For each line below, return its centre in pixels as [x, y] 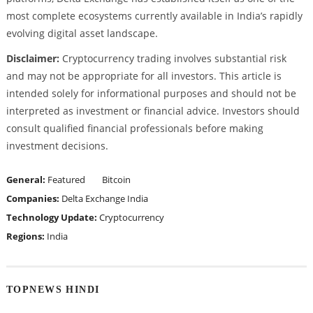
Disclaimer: [32, 58]
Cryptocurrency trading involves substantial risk [173, 58]
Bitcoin [116, 179]
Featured [66, 179]
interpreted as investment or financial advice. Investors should [153, 110]
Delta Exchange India [104, 198]
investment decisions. [57, 145]
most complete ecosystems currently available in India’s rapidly [154, 15]
